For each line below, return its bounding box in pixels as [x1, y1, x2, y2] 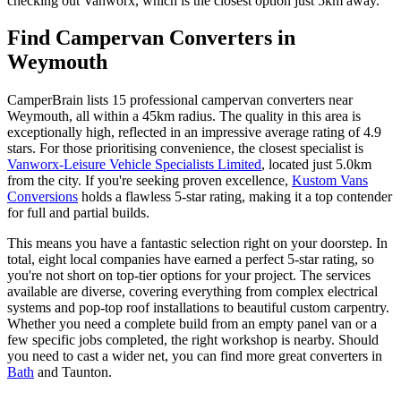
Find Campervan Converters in [7, 26, 295, 50]
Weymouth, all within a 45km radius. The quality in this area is [7, 108, 361, 124]
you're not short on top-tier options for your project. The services [7, 268, 371, 284]
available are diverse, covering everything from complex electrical [7, 284, 378, 300]
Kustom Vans [292, 173, 368, 189]
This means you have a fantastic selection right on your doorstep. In [7, 235, 388, 252]
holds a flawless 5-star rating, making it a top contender [78, 189, 392, 205]
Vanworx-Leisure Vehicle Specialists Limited [7, 157, 261, 173]
